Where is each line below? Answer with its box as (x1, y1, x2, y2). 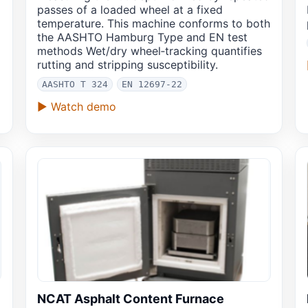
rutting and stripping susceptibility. (36, 58, 218, 72)
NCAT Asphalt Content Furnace (36, 291, 224, 307)
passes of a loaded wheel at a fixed (36, 3, 223, 17)
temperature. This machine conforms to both (36, 16, 270, 31)
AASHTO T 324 (41, 79, 108, 90)
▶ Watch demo (36, 100, 116, 114)
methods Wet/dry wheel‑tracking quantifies (36, 44, 262, 58)
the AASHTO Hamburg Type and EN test (36, 30, 247, 45)
